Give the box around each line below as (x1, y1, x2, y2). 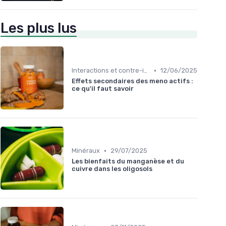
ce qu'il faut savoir (72, 85, 134, 93)
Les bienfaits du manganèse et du (72, 157, 184, 165)
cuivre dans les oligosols (72, 165, 152, 173)
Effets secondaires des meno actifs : (72, 77, 193, 85)
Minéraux (72, 147, 100, 155)
